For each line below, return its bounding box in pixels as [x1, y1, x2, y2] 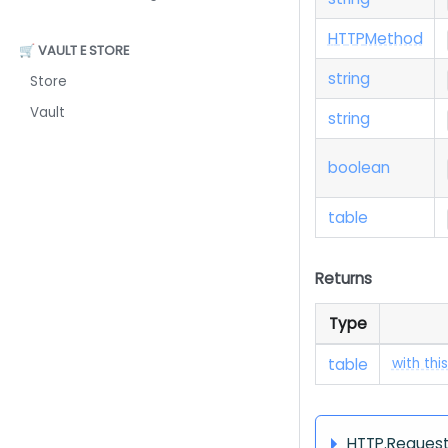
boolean [327, 157, 390, 179]
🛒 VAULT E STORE [18, 41, 129, 61]
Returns [315, 267, 373, 289]
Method [364, 28, 423, 50]
